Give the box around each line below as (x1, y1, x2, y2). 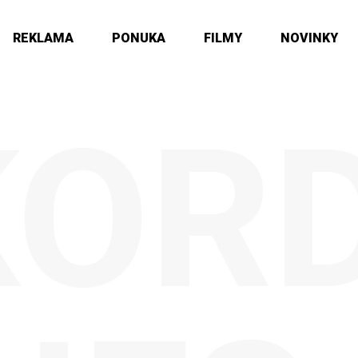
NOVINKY (280, 30, 338, 46)
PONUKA (112, 30, 165, 46)
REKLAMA (13, 30, 74, 46)
